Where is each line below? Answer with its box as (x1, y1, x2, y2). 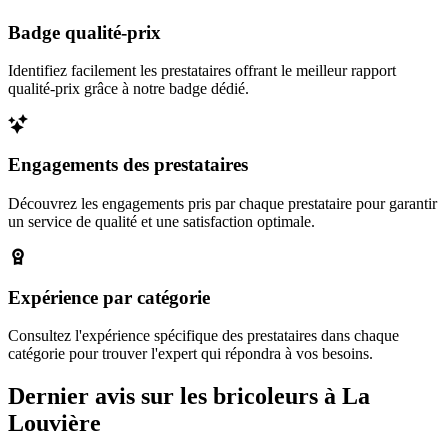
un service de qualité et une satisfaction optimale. (8, 212, 315, 230)
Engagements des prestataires (8, 154, 248, 176)
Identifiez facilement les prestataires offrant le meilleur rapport (8, 62, 396, 80)
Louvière (8, 410, 101, 437)
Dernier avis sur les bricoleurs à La (8, 383, 370, 410)
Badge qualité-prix (8, 21, 161, 43)
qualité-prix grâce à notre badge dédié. (8, 80, 249, 98)
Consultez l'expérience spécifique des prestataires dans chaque (8, 327, 399, 345)
